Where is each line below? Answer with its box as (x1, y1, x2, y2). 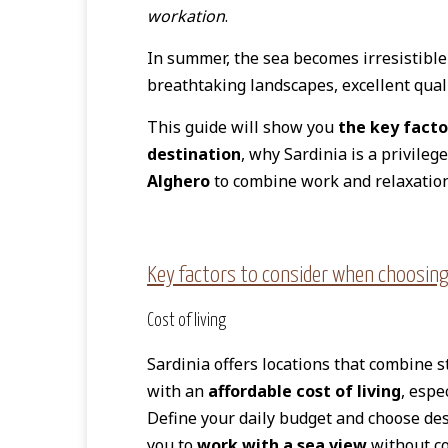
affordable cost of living (208, 380, 401, 403)
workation (147, 4, 225, 27)
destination (147, 142, 241, 165)
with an (147, 380, 208, 403)
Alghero (147, 169, 210, 192)
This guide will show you (147, 115, 338, 138)
